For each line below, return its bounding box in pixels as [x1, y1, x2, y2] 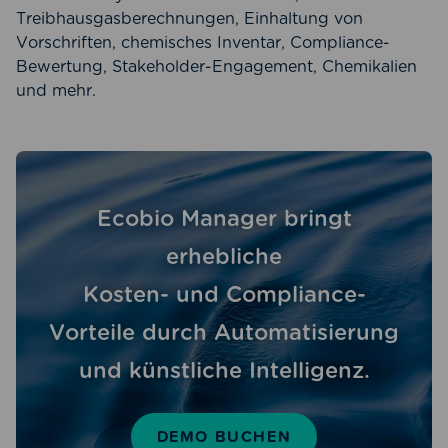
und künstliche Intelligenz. [78, 357, 370, 384]
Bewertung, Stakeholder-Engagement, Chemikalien [16, 57, 417, 77]
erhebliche [166, 243, 282, 270]
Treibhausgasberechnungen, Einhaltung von [16, 9, 363, 29]
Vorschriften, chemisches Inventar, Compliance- [16, 33, 390, 53]
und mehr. [16, 81, 96, 101]
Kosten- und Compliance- [82, 281, 366, 308]
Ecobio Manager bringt [96, 205, 352, 232]
